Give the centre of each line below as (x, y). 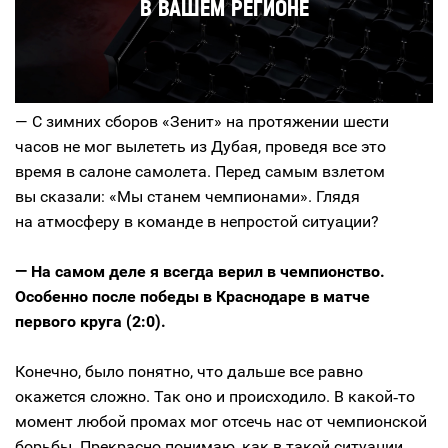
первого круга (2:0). (90, 322)
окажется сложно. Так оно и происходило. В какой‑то (215, 397)
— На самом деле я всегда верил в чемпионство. (200, 272)
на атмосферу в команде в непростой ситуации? (197, 222)
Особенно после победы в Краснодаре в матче (192, 297)
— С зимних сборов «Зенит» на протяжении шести (202, 122)
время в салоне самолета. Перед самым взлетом (200, 172)
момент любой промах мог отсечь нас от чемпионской (221, 422)
